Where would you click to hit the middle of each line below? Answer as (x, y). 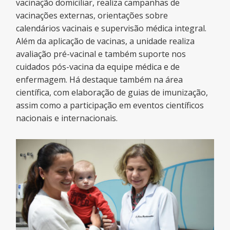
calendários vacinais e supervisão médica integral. (111, 28)
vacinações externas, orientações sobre (92, 15)
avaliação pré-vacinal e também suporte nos (101, 54)
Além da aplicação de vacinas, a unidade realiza (106, 41)
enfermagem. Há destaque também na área (100, 80)
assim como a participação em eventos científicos (110, 105)
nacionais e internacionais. (67, 118)
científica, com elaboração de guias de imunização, (112, 92)
